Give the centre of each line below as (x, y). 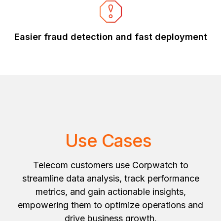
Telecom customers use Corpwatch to (110, 165)
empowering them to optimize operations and (110, 205)
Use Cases (110, 141)
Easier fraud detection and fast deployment (110, 37)
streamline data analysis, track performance (110, 178)
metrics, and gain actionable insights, (110, 192)
